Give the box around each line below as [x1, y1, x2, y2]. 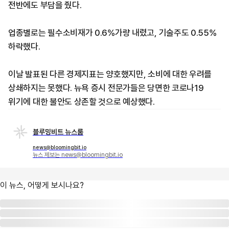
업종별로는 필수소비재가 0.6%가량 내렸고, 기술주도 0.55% [8, 28, 217, 38]
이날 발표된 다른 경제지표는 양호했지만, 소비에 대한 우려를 [8, 69, 212, 79]
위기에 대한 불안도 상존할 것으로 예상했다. [8, 97, 155, 107]
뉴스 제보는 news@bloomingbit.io [33, 151, 123, 158]
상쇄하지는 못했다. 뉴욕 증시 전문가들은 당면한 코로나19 [8, 83, 204, 93]
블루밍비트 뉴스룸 [33, 128, 83, 136]
